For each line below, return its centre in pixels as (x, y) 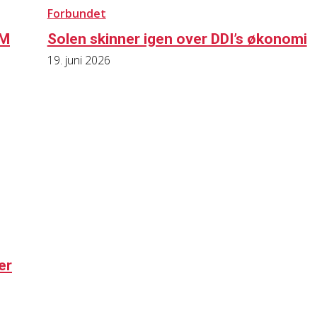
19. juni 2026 (79, 60)
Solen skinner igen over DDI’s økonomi (177, 39)
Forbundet (76, 13)
